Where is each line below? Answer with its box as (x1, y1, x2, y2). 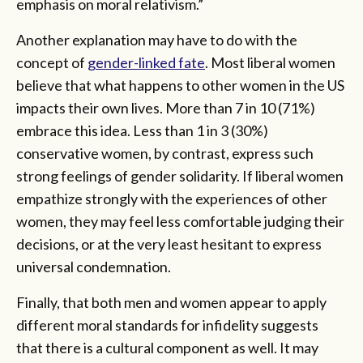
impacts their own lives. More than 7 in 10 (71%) (16, 99, 315, 117)
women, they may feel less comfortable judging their (16, 212, 344, 231)
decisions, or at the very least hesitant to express (16, 235, 322, 254)
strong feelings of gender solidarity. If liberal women (16, 167, 344, 186)
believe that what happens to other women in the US (16, 76, 344, 95)
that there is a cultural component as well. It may (16, 339, 318, 357)
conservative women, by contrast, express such (16, 144, 314, 163)
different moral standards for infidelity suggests (16, 316, 318, 335)
